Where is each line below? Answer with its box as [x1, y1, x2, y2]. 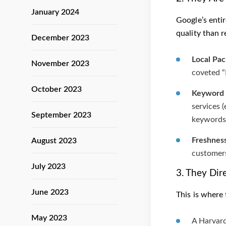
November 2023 [31, 60, 89, 68]
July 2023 [31, 162, 66, 171]
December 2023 [31, 34, 89, 42]
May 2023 [31, 214, 67, 222]
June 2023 [31, 188, 69, 196]
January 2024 [31, 8, 79, 16]
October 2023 [31, 85, 82, 93]
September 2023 [31, 111, 91, 119]
